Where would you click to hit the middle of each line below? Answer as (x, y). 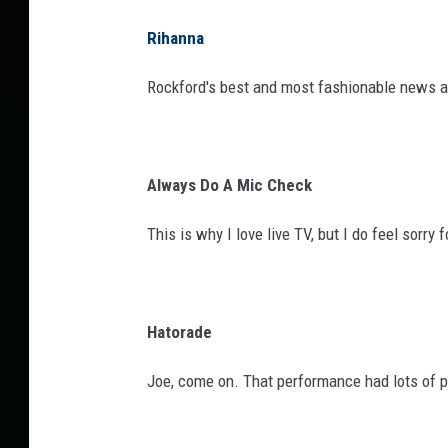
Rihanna (175, 38)
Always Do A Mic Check (229, 185)
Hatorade (179, 332)
